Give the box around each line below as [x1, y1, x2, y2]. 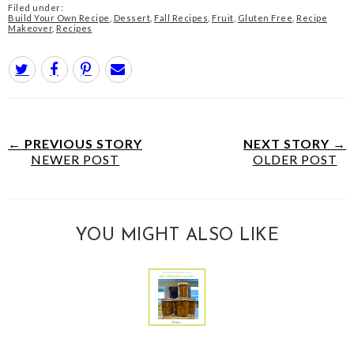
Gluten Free [237, 13, 292, 23]
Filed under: [8, 2, 63, 13]
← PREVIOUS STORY [8, 136, 142, 151]
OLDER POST [252, 152, 337, 167]
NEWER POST [31, 152, 119, 167]
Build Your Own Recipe [8, 13, 110, 23]
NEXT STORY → [243, 136, 346, 151]
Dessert [113, 13, 150, 23]
